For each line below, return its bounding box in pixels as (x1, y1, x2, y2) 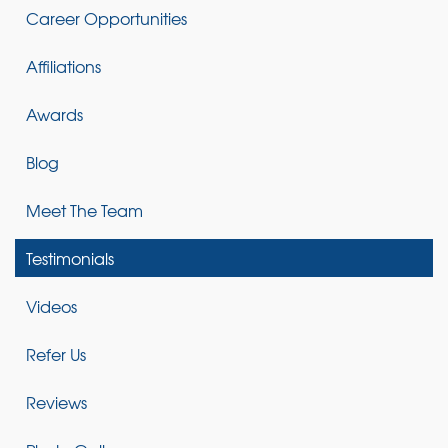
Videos (26, 293, 77, 318)
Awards (26, 101, 83, 126)
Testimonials (26, 245, 114, 270)
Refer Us (26, 341, 86, 366)
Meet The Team (26, 197, 143, 222)
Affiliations (26, 53, 101, 78)
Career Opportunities (26, 5, 187, 30)
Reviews (26, 389, 87, 414)
